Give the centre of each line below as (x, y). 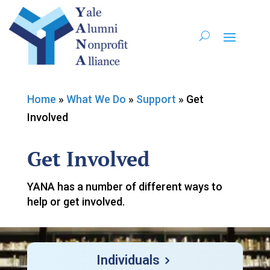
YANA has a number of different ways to (124, 186)
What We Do (96, 99)
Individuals (128, 260)
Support (156, 99)
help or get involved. (77, 201)
